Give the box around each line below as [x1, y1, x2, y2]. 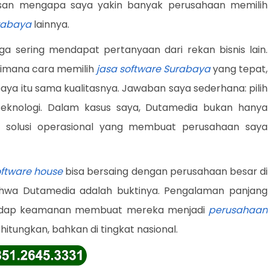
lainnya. [31, 17, 69, 31]
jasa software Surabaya [96, 62, 210, 76]
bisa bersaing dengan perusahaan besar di [63, 165, 268, 178]
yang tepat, [210, 62, 268, 76]
